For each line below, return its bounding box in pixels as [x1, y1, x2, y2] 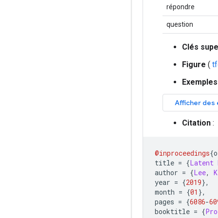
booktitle [155, 206, 194, 216]
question [166, 20, 193, 28]
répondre [166, 2, 195, 11]
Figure [182, 59, 206, 69]
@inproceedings [155, 148, 210, 158]
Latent [190, 158, 214, 167]
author [155, 167, 182, 177]
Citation [182, 118, 211, 127]
